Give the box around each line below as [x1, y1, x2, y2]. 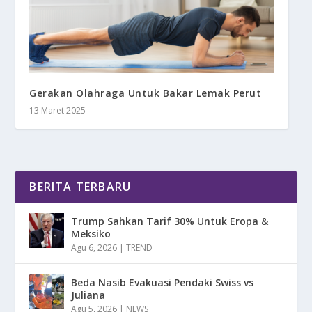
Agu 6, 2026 [71, 242, 118, 254]
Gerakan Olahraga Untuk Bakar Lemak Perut [29, 86, 262, 100]
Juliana [71, 288, 106, 302]
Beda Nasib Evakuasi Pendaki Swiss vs [71, 276, 254, 290]
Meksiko [71, 227, 111, 241]
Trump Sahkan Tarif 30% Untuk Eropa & [71, 214, 269, 228]
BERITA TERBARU [29, 179, 132, 195]
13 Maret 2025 [29, 104, 86, 117]
